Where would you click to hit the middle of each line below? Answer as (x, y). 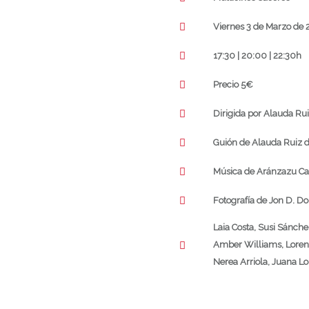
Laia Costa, (235, 228)
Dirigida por (237, 113)
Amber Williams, (248, 245)
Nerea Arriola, (241, 262)
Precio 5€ (233, 84)
